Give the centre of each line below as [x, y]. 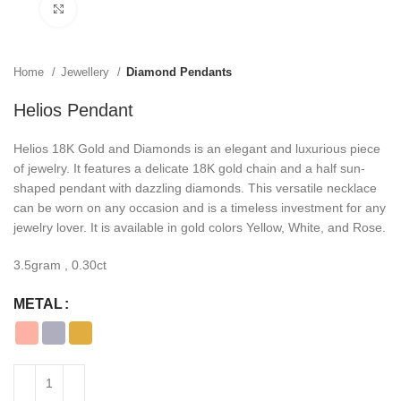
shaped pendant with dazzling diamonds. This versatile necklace [195, 188]
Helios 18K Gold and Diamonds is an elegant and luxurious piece [197, 149]
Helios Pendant [73, 110]
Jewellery [87, 72]
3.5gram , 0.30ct [60, 265]
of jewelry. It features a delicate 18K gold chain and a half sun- [189, 168]
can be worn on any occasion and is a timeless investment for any [200, 208]
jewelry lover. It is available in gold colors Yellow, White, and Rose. [200, 227]
